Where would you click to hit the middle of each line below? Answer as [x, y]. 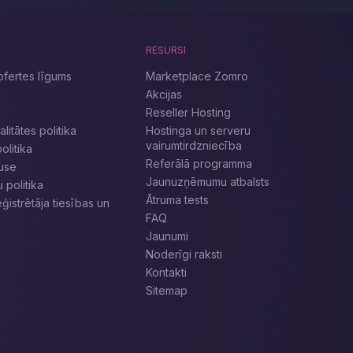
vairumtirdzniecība [193, 145]
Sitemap [166, 290]
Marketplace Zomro [197, 76]
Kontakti [166, 272]
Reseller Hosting [188, 112]
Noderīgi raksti [184, 254]
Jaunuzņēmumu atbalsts [207, 182]
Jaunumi [167, 236]
